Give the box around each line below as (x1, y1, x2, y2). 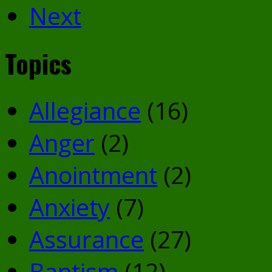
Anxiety (29, 190, 110, 223)
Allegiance (29, 93, 141, 126)
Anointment (29, 158, 157, 191)
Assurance (29, 222, 144, 255)
